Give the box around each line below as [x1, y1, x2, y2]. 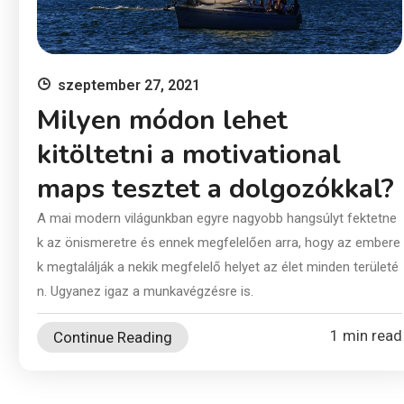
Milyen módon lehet [36, 101, 288, 139]
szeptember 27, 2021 [57, 76, 200, 94]
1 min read [329, 326, 402, 344]
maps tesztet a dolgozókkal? [36, 170, 394, 207]
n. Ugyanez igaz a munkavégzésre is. [36, 282, 253, 299]
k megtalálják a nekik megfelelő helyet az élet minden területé [36, 258, 399, 275]
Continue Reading [52, 327, 172, 346]
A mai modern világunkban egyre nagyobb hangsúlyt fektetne [36, 209, 397, 226]
